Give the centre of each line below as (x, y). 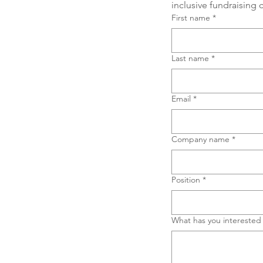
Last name (190, 58)
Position (186, 180)
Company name (200, 139)
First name (191, 18)
